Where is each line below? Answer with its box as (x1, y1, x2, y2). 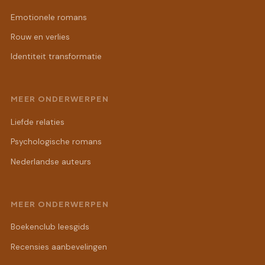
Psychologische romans (11, 137, 102, 147)
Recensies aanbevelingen (11, 241, 107, 252)
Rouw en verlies (11, 32, 70, 43)
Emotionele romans (11, 12, 87, 22)
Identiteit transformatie (11, 51, 102, 62)
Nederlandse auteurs (11, 156, 91, 167)
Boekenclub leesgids (11, 222, 89, 232)
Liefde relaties (11, 117, 64, 128)
